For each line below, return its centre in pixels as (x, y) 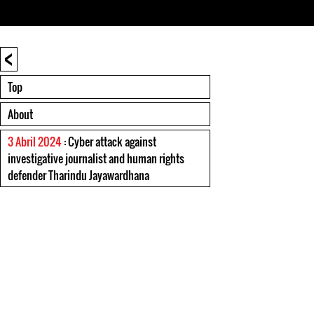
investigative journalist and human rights (96, 158)
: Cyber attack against (109, 142)
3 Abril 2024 (35, 142)
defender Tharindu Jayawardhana (78, 175)
